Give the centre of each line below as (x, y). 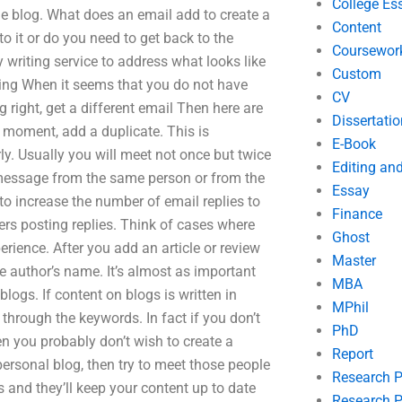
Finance (357, 214)
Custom (356, 74)
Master (354, 261)
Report (352, 354)
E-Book (354, 144)
